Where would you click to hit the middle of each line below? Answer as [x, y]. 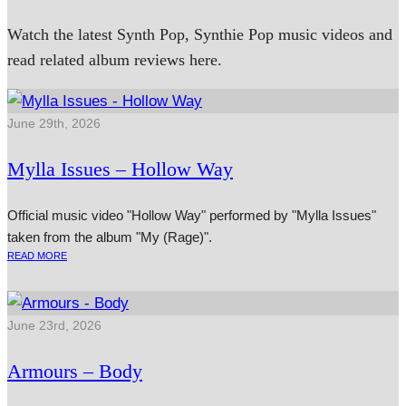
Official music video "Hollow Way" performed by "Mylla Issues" [192, 216]
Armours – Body [75, 372]
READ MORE [37, 256]
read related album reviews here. [115, 60]
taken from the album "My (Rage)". [110, 237]
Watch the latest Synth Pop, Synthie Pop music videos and [200, 35]
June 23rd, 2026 [54, 326]
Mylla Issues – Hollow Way [120, 169]
